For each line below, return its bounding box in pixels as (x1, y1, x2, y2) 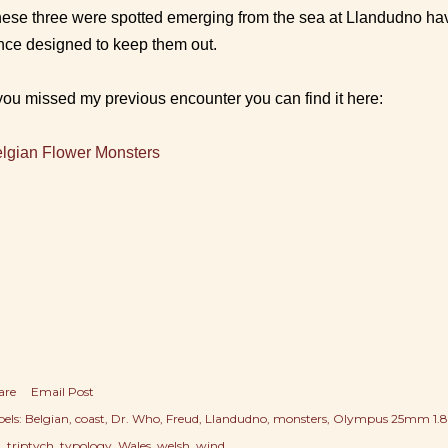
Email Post (31, 384, 94, 399)
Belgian (25, 411, 69, 426)
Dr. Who (111, 411, 160, 426)
